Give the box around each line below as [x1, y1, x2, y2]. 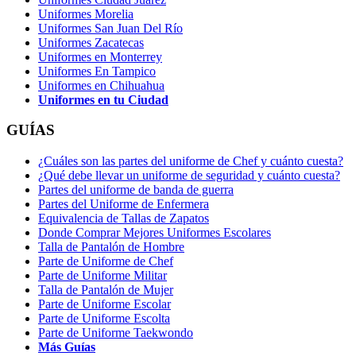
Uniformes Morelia [38, 6, 133, 21]
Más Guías [38, 340, 95, 354]
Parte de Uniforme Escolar [38, 297, 171, 311]
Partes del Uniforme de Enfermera [38, 197, 209, 211]
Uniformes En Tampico [38, 64, 156, 78]
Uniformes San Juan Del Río [38, 21, 183, 35]
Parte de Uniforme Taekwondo [38, 326, 193, 340]
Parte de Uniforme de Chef [38, 254, 173, 269]
